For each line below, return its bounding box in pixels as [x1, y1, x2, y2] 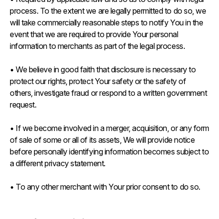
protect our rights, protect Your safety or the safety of [10, 76, 186, 86]
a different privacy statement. [10, 158, 108, 168]
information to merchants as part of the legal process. [10, 41, 185, 51]
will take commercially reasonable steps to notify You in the [10, 18, 203, 27]
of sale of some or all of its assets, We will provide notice [10, 135, 195, 145]
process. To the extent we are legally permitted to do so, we [10, 6, 206, 16]
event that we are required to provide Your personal [10, 29, 178, 39]
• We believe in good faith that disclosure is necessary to [10, 65, 196, 74]
